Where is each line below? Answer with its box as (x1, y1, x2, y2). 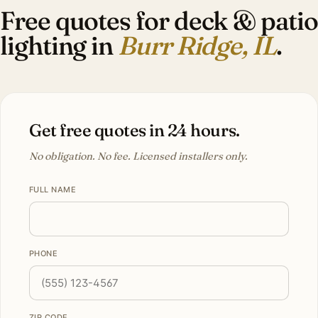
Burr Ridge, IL (118, 30, 276, 62)
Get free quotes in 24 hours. (29, 120, 240, 141)
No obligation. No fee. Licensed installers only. (29, 150, 248, 163)
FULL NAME (29, 185, 76, 195)
